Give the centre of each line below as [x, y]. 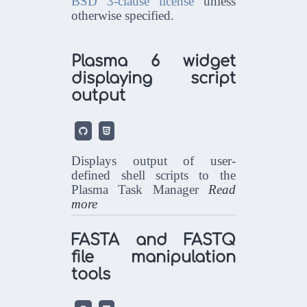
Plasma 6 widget [153, 61]
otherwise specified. [123, 16]
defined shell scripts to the [153, 175]
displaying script [153, 78]
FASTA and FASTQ [153, 240]
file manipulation [153, 257]
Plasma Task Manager [140, 190]
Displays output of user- [153, 161]
